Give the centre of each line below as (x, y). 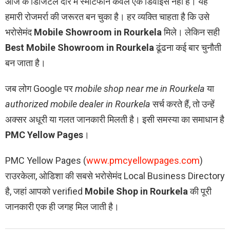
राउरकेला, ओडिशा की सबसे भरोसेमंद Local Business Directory (115, 176)
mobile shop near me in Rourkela (140, 89)
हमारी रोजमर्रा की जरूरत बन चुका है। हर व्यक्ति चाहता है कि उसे (107, 17)
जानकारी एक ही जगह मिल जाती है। (62, 207)
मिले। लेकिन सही (191, 32)
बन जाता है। (25, 63)
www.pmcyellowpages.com (143, 161)
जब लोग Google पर (40, 89)
